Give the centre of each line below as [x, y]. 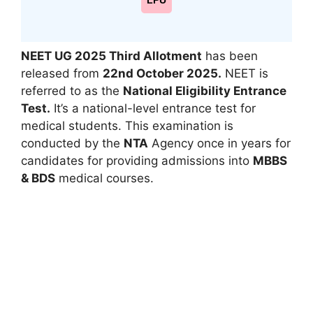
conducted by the [72, 143]
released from [62, 73]
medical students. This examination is [127, 125]
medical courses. [104, 178]
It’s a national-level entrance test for [153, 108]
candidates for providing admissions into [137, 160]
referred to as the [72, 90]
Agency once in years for [219, 143]
